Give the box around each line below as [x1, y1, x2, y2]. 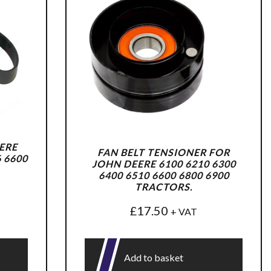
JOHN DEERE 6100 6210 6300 [91, 157, 236, 169]
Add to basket [124, 251, 184, 263]
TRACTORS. [134, 180, 193, 192]
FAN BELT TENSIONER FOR [97, 146, 230, 158]
